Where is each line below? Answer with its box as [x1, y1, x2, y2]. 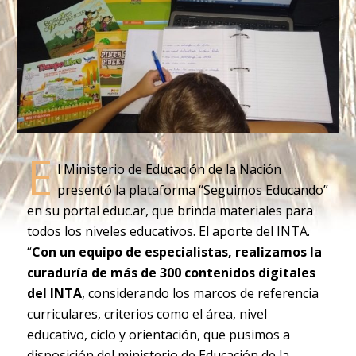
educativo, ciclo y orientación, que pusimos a [26, 325, 290, 343]
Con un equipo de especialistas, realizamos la [31, 242, 322, 261]
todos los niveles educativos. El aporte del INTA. [26, 222, 310, 240]
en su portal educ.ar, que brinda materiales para [26, 201, 313, 219]
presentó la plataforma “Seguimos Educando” [56, 180, 328, 199]
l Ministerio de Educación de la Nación [56, 160, 281, 178]
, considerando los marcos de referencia [81, 284, 319, 302]
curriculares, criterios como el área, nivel [26, 304, 267, 323]
